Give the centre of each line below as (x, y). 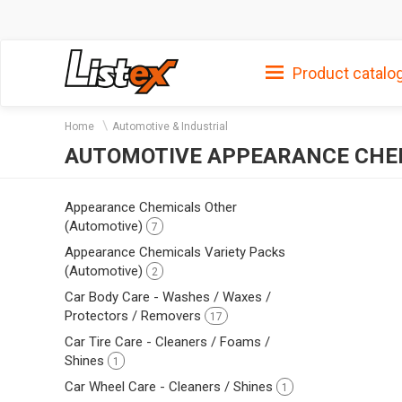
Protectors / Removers (135, 315)
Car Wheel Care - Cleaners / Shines (170, 386)
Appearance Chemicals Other (151, 207)
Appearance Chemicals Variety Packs (175, 252)
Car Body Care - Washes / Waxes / (168, 297)
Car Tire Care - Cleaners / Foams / (167, 341)
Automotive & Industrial (170, 127)
